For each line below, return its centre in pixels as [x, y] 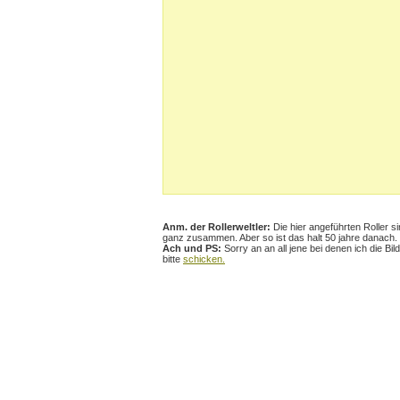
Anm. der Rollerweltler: [218, 227]
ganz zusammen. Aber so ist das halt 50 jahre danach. [280, 237]
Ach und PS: [192, 248]
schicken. [204, 259]
